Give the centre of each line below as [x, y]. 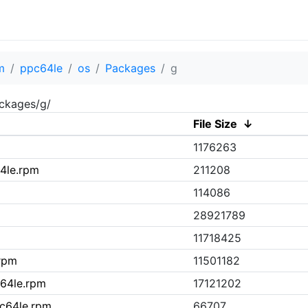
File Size [215, 123]
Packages [130, 68]
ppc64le [41, 68]
